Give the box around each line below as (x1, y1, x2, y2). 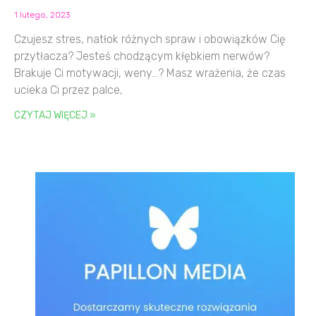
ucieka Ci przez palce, (14, 83, 123, 97)
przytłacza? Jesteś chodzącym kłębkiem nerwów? (14, 49, 269, 63)
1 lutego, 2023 (14, 9, 70, 20)
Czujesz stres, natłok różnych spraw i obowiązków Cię (14, 32, 286, 46)
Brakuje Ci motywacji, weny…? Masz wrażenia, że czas (14, 66, 286, 80)
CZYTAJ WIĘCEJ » (14, 109, 96, 121)
